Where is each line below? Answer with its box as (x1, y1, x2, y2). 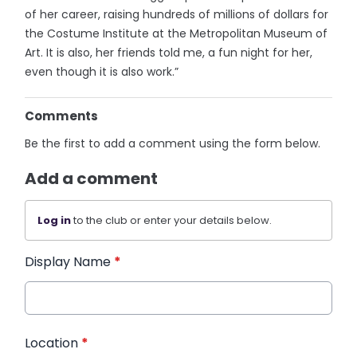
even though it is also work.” (25, 63, 179, 80)
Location (25, 333, 82, 352)
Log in (37, 212, 72, 228)
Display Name (25, 252, 115, 271)
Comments (25, 107, 99, 124)
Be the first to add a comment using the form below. (25, 135, 321, 151)
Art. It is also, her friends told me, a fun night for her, (25, 44, 313, 61)
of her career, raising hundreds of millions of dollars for (25, 6, 329, 22)
